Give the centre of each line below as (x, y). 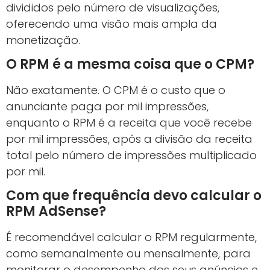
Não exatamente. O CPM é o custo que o (116, 90)
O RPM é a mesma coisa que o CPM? (130, 64)
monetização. (43, 40)
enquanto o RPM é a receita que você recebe (129, 123)
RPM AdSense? (56, 212)
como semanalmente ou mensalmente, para (128, 254)
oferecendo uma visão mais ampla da (111, 24)
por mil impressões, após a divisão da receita (129, 139)
